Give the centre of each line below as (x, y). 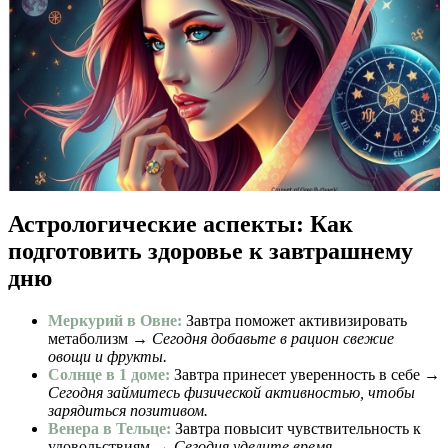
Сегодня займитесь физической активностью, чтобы (231, 393)
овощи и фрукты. (107, 357)
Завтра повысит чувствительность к (296, 429)
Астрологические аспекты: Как (180, 224)
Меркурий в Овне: (115, 321)
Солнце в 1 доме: (109, 375)
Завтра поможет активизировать (294, 321)
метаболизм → (100, 339)
